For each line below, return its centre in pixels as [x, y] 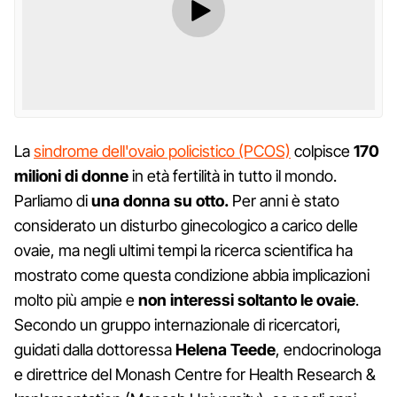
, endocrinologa [328, 349]
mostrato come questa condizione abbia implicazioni [192, 275]
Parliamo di [53, 200]
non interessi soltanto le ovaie [247, 300]
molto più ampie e [76, 300]
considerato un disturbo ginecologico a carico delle [186, 225]
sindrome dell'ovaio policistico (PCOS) [162, 151]
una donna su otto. [160, 200]
